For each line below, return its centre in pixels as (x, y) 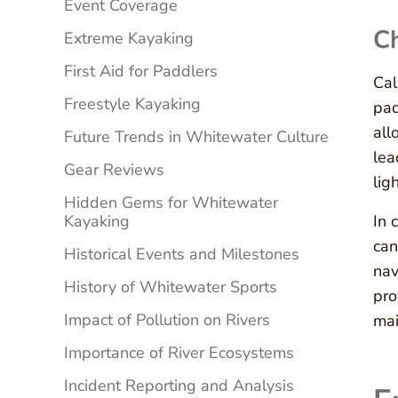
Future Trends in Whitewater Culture (196, 137)
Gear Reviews (114, 170)
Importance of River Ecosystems (179, 353)
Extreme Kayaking (129, 39)
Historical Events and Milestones (182, 255)
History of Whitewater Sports (171, 287)
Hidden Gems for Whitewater (171, 203)
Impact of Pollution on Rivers (167, 320)
